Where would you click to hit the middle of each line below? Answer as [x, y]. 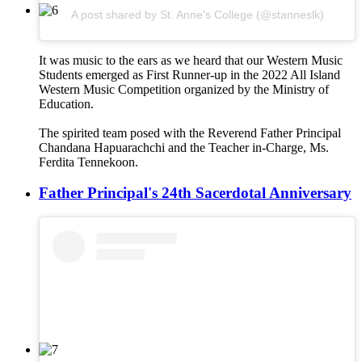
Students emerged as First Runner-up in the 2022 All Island [189, 74]
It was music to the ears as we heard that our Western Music [191, 60]
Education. [66, 103]
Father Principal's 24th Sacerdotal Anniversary [195, 193]
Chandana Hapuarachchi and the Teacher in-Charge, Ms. [184, 147]
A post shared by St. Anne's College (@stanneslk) [197, 14]
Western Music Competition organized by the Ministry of [184, 89]
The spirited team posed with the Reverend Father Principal [190, 133]
